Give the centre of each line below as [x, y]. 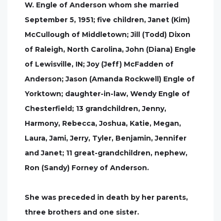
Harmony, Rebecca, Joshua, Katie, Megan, [103, 123]
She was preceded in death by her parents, [106, 197]
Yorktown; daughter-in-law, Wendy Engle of [107, 94]
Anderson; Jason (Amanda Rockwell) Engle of [110, 79]
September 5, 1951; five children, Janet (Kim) [107, 20]
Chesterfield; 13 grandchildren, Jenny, [95, 109]
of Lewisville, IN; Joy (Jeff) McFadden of [99, 64]
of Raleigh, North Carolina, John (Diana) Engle [110, 49]
